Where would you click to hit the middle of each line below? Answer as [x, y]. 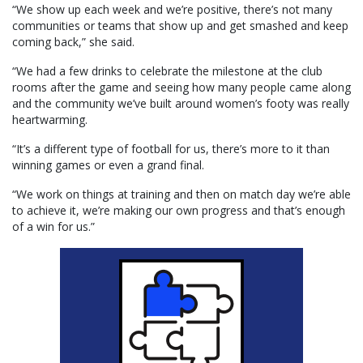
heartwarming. [50, 119]
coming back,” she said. [73, 41]
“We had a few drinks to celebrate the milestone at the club [167, 70]
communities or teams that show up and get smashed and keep [180, 25]
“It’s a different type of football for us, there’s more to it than [171, 148]
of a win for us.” [53, 226]
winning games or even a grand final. [108, 164]
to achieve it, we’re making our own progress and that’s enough [179, 210]
